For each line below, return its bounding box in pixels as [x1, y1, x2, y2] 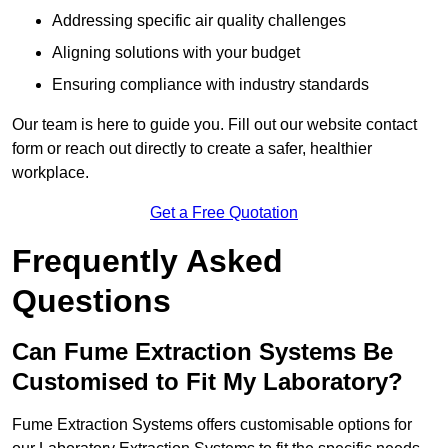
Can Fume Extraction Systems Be [12, 338, 393, 366]
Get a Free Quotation [150, 204, 298, 222]
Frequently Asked [12, 243, 283, 280]
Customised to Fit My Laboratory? [12, 368, 403, 396]
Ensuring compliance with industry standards [52, 76, 369, 94]
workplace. [12, 164, 89, 182]
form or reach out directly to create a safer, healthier [12, 140, 372, 158]
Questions [12, 283, 171, 320]
